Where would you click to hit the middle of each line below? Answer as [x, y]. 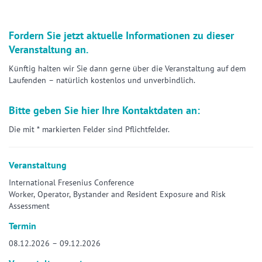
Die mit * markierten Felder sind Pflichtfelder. [89, 130]
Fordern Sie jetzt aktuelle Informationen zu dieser [121, 36]
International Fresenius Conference [71, 183]
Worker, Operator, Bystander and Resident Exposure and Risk [117, 194]
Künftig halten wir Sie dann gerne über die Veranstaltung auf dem [127, 69]
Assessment [29, 206]
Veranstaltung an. [49, 50]
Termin [23, 226]
